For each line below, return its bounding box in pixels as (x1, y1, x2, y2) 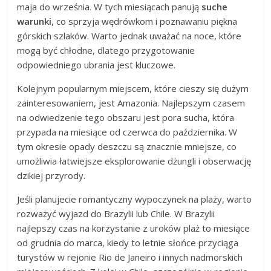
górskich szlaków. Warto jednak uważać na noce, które (17, 29, 242, 42)
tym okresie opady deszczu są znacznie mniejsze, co (17, 140, 237, 152)
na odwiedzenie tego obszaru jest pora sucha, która (17, 111, 235, 123)
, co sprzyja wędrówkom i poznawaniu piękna (51, 15, 238, 27)
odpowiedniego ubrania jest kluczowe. (17, 58, 176, 71)
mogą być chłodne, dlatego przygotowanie (17, 44, 195, 56)
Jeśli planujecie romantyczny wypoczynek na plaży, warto (17, 192, 252, 205)
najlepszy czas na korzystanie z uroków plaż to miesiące (17, 221, 250, 234)
